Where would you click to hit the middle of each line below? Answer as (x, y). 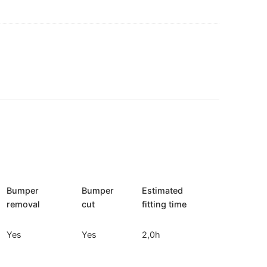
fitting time (164, 204)
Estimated (163, 190)
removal (24, 204)
